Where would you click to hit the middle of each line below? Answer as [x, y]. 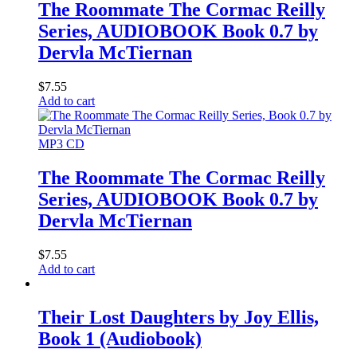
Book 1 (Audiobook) [120, 339]
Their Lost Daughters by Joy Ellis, [178, 318]
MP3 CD [61, 144]
